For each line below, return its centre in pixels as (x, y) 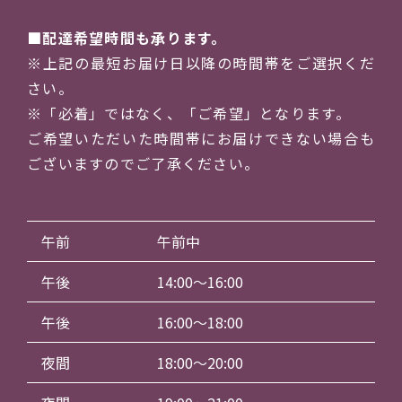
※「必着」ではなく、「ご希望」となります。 (189, 113)
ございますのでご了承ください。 (144, 163)
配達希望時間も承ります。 (135, 37)
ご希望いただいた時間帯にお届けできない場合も (201, 138)
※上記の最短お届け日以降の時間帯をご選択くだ (201, 62)
